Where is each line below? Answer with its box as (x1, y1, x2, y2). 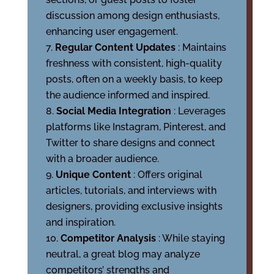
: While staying (158, 232, 225, 244)
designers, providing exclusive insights (45, 201, 223, 212)
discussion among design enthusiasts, (45, 10, 220, 21)
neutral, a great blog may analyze (45, 248, 200, 260)
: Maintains (177, 42, 226, 53)
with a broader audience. (45, 153, 159, 165)
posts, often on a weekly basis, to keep (45, 73, 223, 85)
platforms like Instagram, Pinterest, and (45, 121, 226, 133)
